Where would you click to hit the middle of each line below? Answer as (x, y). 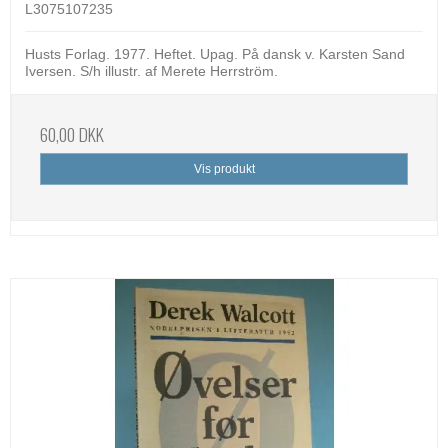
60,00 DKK (72, 134)
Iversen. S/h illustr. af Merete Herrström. (151, 71)
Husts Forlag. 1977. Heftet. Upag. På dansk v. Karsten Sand (215, 54)
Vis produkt (224, 169)
